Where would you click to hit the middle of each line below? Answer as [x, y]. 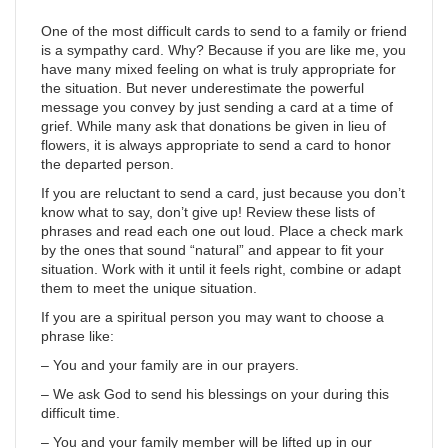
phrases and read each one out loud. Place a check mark [222, 231]
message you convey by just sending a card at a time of [217, 107]
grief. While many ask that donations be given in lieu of [213, 126]
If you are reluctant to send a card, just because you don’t [223, 193]
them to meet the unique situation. [149, 288]
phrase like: [77, 336]
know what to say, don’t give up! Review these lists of [208, 212]
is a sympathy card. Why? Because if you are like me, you [223, 50]
